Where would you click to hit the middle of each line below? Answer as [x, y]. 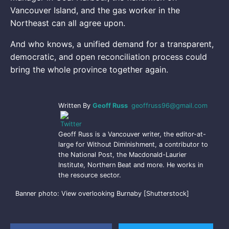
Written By [75, 105]
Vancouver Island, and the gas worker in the [95, 10]
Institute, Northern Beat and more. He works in [131, 165]
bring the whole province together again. [89, 69]
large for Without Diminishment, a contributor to [133, 144]
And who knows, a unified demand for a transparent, [112, 44]
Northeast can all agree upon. [68, 23]
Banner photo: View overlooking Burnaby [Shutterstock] [102, 193]
